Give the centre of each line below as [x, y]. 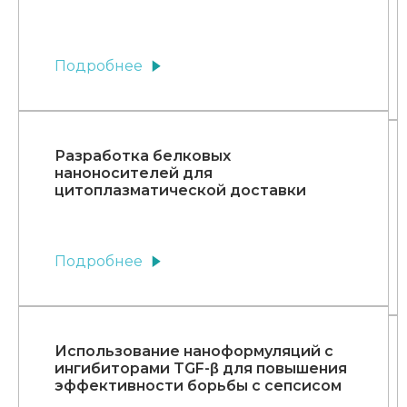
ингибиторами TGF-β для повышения [201, 369]
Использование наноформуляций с [194, 352]
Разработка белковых [143, 156]
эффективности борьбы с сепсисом [198, 386]
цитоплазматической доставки [180, 191]
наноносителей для [134, 174]
